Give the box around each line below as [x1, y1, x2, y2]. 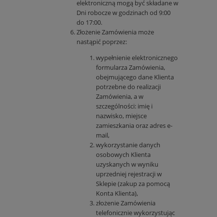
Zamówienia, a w [96, 92, 143, 101]
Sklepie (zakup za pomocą [96, 179, 170, 188]
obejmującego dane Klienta [96, 73, 174, 82]
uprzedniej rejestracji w [96, 170, 162, 179]
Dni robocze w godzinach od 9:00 [77, 8, 170, 17]
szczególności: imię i [96, 102, 153, 111]
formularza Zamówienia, [96, 63, 165, 72]
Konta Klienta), [96, 189, 138, 198]
